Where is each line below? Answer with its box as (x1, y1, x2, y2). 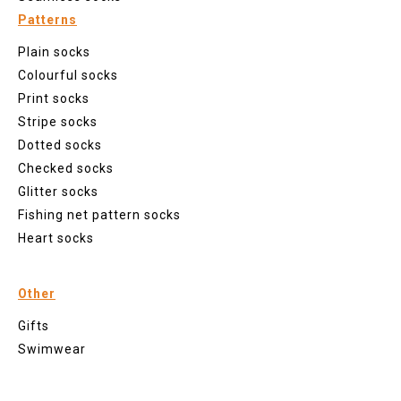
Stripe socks (18, 115, 98, 130)
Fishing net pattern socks (18, 208, 181, 223)
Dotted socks (18, 138, 102, 153)
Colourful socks (18, 68, 118, 83)
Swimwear (18, 342, 86, 357)
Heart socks (18, 231, 94, 246)
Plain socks (18, 45, 90, 60)
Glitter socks (18, 184, 98, 200)
